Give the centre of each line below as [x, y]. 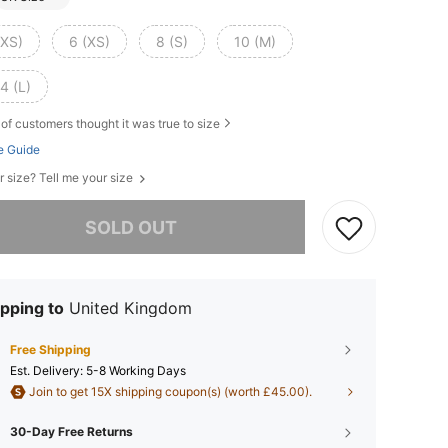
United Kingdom [130, 308]
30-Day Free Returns [71, 432]
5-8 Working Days [136, 371]
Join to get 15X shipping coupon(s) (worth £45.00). [169, 392]
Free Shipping [50, 350]
